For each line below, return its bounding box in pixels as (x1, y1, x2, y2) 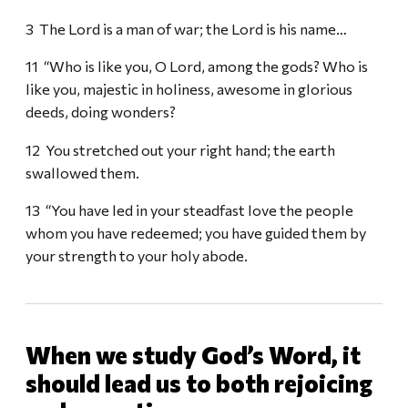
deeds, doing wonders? (25, 102, 178, 121)
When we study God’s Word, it (25, 340, 361, 370)
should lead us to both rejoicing (25, 368, 372, 398)
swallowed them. (25, 162, 142, 181)
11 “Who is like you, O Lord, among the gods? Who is (25, 56, 368, 76)
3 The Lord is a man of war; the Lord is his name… (25, 18, 347, 37)
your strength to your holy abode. (25, 246, 248, 265)
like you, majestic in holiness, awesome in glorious (25, 79, 352, 98)
